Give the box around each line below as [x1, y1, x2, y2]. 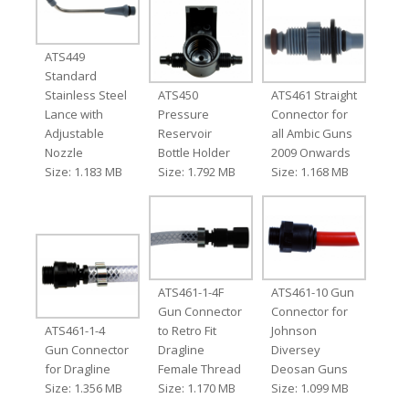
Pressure [157, 106, 209, 123]
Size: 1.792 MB [157, 163, 236, 181]
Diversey [271, 341, 321, 359]
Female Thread [157, 361, 241, 378]
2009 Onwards [271, 144, 351, 162]
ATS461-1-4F [157, 284, 224, 301]
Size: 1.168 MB [271, 163, 350, 181]
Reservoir [157, 125, 212, 142]
